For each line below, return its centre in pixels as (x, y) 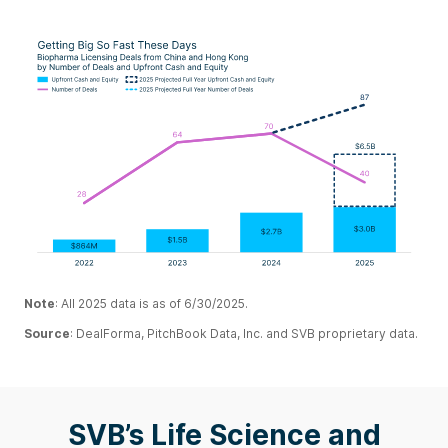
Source (47, 333)
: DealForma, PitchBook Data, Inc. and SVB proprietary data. (245, 333)
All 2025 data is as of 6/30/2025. (154, 303)
